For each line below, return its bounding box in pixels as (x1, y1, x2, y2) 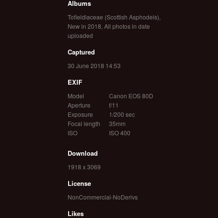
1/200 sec (109, 109, 135, 118)
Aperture (67, 100, 91, 109)
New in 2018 (67, 21, 101, 30)
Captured (67, 47, 95, 56)
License (67, 178, 91, 188)
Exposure (67, 109, 93, 118)
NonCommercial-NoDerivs (67, 192, 138, 201)
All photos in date (104, 21, 150, 30)
